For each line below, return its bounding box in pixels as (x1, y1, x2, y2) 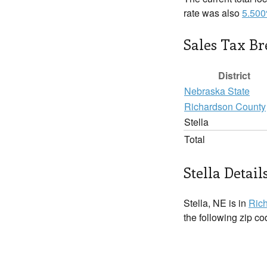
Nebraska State (184, 84, 250, 98)
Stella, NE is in (184, 196, 249, 210)
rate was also (184, 6, 242, 20)
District (218, 69, 250, 82)
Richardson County (184, 100, 266, 113)
